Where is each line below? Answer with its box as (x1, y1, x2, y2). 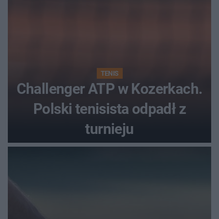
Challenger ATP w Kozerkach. (16, 80, 203, 98)
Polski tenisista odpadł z (33, 100, 186, 118)
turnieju (85, 120, 134, 138)
